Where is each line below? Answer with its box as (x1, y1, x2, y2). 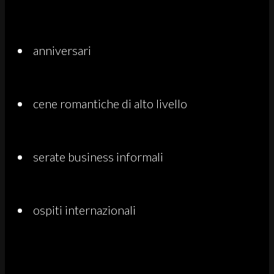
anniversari (33, 42, 91, 57)
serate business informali (33, 149, 163, 164)
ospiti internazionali (33, 202, 136, 217)
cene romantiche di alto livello (33, 95, 187, 111)
